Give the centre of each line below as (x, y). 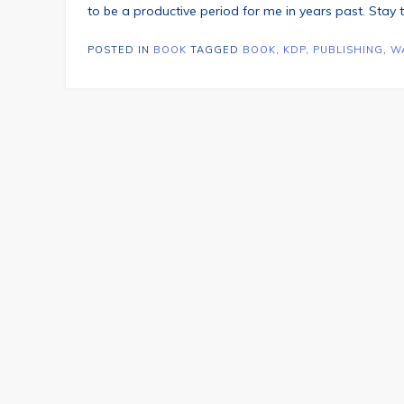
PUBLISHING (348, 49)
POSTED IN (120, 49)
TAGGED (216, 49)
